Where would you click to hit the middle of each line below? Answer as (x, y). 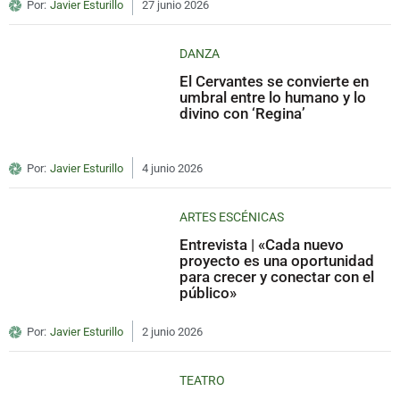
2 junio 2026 (172, 332)
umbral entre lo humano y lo (273, 98)
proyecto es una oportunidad (277, 261)
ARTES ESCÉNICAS (232, 217)
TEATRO (203, 381)
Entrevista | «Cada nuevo (262, 245)
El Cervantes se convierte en (275, 82)
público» (208, 293)
